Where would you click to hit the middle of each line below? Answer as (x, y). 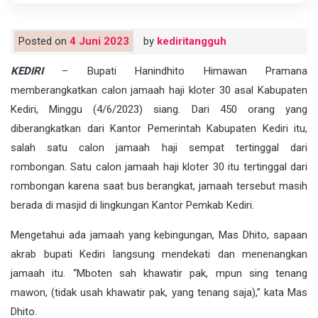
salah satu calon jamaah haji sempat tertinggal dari (159, 147)
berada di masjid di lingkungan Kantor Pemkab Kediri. (132, 205)
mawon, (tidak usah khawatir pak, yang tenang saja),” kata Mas (159, 292)
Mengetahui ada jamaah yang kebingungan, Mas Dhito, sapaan (159, 235)
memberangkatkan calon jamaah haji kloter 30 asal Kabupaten (159, 90)
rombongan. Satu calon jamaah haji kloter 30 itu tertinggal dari (159, 166)
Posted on (44, 41)
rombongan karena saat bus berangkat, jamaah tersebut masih (159, 186)
